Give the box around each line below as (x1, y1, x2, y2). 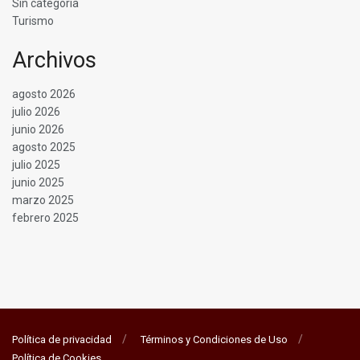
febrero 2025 (12, 211, 79, 225)
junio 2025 (12, 176, 64, 190)
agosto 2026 (12, 88, 76, 101)
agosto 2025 (12, 141, 76, 154)
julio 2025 (12, 158, 60, 172)
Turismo (12, 14, 54, 27)
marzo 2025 (12, 194, 74, 207)
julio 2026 (12, 105, 60, 119)
